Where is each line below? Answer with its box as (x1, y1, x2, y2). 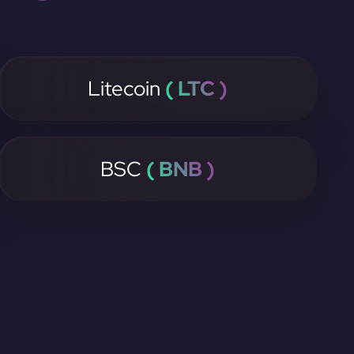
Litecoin (87, 75, 165, 102)
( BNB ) (145, 156, 215, 183)
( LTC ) (164, 75, 228, 102)
